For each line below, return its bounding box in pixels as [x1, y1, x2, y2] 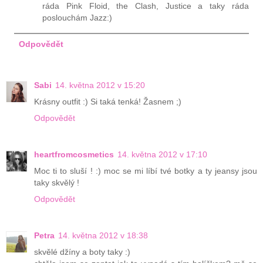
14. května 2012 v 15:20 [55, 80, 145, 90]
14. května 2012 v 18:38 [58, 231, 148, 241]
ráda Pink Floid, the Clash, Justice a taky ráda [42, 1, 249, 11]
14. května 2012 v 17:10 [117, 150, 207, 160]
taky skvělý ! [34, 178, 79, 188]
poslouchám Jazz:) [42, 13, 113, 23]
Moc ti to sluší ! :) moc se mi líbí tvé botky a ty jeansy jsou [34, 166, 257, 176]
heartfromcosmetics [34, 150, 114, 160]
